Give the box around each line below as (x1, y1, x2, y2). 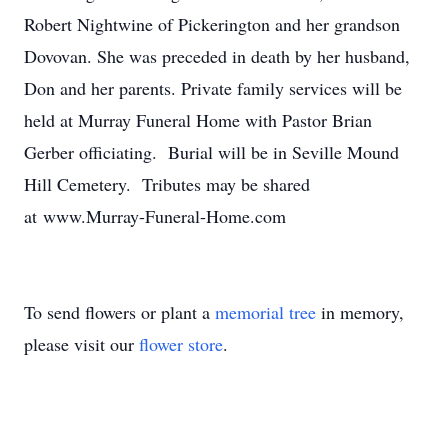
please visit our (24, 332, 139, 356)
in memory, (316, 300, 404, 324)
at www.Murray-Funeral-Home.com (24, 204, 286, 228)
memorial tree (215, 300, 316, 324)
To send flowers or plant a (24, 300, 215, 324)
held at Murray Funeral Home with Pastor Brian (24, 108, 372, 132)
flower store (139, 332, 223, 356)
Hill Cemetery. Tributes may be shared (24, 172, 310, 196)
